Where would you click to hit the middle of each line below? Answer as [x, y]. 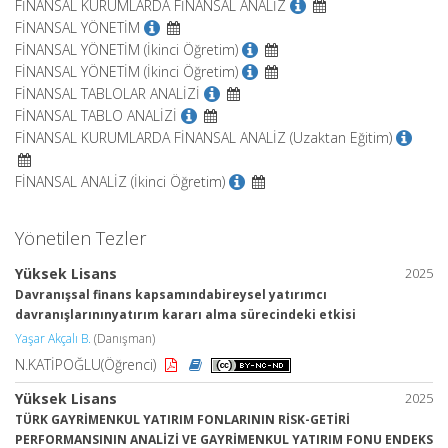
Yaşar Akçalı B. [53, 338]
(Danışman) [123, 338]
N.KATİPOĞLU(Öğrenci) [87, 364]
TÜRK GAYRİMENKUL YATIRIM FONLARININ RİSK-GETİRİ [182, 419]
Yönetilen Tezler [80, 237]
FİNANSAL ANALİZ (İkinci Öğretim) [120, 181]
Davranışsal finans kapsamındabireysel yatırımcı [171, 294]
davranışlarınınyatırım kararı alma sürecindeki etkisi [185, 314]
